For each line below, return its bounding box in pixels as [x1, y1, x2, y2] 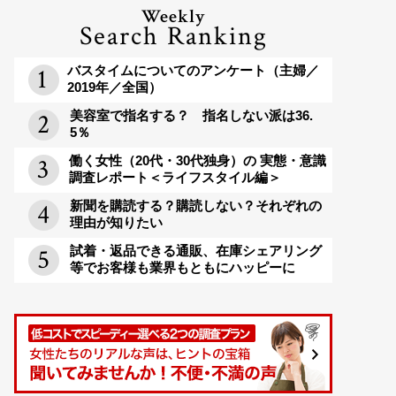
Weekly [141, 4, 206, 28]
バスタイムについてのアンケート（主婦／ [67, 63, 319, 79]
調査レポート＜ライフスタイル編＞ [69, 170, 281, 186]
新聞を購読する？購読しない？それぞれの [70, 198, 322, 214]
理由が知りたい [70, 215, 163, 231]
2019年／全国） [67, 80, 162, 95]
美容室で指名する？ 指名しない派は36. [70, 108, 313, 124]
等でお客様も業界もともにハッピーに [70, 260, 295, 276]
